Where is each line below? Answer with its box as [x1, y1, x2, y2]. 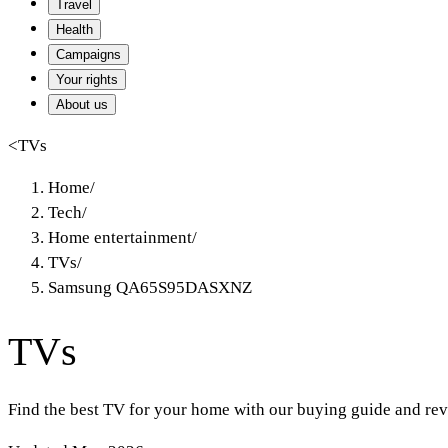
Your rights [56, 72, 118, 87]
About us [56, 97, 108, 112]
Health [56, 22, 93, 37]
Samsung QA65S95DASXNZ [48, 278, 252, 297]
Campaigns [56, 47, 121, 62]
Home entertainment [48, 228, 192, 247]
